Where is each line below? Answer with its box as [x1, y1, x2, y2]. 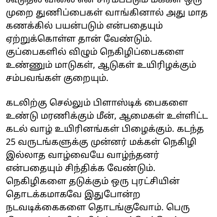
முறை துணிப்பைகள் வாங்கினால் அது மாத [6, 7, 208, 19]
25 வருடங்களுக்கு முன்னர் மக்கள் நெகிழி [6, 137, 197, 148]
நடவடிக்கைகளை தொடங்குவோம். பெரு [6, 202, 190, 214]
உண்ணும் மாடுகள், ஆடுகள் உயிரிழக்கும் [6, 60, 196, 71]
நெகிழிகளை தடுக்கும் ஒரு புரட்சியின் [6, 176, 180, 187]
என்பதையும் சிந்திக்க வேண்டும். [6, 163, 155, 174]
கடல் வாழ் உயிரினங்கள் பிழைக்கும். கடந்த [6, 124, 204, 135]
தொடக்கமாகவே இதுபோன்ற [6, 189, 140, 201]
